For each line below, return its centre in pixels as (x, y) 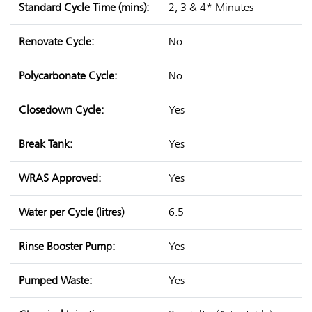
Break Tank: (46, 144)
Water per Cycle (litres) (71, 212)
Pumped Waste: (55, 281)
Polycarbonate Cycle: (68, 76)
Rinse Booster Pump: (67, 247)
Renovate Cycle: (56, 42)
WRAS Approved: (60, 178)
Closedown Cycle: (61, 110)
